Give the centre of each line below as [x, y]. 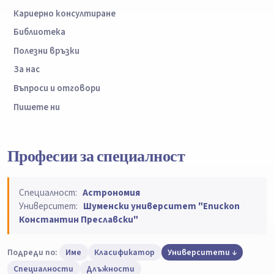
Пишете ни [37, 107]
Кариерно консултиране [65, 13]
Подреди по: [32, 253]
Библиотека [40, 32]
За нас [27, 70]
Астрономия [111, 192]
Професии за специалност [96, 156]
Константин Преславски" [79, 219]
